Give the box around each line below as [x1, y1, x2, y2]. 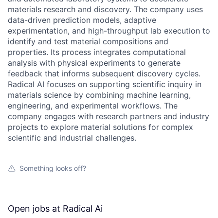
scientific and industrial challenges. [8, 132, 136, 143]
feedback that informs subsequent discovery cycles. [8, 68, 200, 78]
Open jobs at [8, 203, 63, 214]
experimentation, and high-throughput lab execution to [8, 25, 210, 36]
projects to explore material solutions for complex [8, 122, 193, 132]
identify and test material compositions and [8, 36, 168, 46]
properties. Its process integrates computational [8, 47, 186, 57]
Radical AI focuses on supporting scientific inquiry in [8, 79, 201, 89]
